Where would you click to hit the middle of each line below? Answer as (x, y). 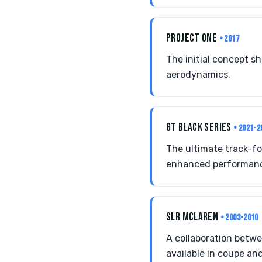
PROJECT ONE (193, 38)
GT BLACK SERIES (200, 128)
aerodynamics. (198, 75)
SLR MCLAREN (193, 217)
